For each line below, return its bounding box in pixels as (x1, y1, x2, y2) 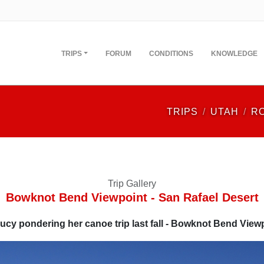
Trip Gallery (108, 179, 156, 189)
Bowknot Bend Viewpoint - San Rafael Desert (5, 191, 259, 204)
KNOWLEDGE (211, 49, 258, 58)
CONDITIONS (149, 49, 193, 58)
